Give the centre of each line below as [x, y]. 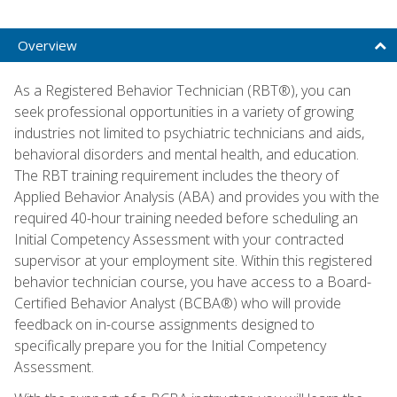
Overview [47, 45]
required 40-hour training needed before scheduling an [186, 218]
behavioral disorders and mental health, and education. [187, 154]
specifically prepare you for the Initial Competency [170, 345]
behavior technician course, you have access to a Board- [193, 281]
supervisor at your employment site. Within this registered [193, 260]
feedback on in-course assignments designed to [164, 324]
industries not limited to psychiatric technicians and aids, [189, 132]
